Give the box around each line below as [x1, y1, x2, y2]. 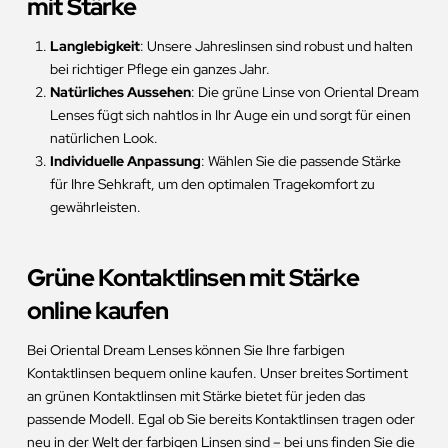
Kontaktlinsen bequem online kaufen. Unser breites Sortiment [26, 364, 408, 383]
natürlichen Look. [50, 129, 159, 148]
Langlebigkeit [50, 37, 141, 56]
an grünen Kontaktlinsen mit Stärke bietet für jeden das [26, 387, 365, 406]
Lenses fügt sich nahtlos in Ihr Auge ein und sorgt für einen [50, 106, 412, 125]
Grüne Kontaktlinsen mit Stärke [26, 262, 359, 294]
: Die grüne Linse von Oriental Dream [191, 83, 420, 102]
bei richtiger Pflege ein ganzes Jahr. [50, 60, 271, 79]
